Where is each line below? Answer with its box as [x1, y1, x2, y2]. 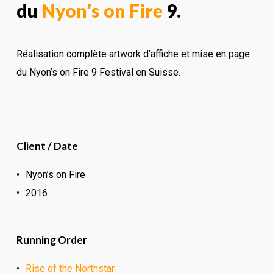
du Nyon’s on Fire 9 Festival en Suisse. [16, 66, 180, 78]
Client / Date [16, 140, 78, 153]
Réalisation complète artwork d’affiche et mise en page [16, 48, 250, 60]
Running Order [16, 233, 87, 247]
